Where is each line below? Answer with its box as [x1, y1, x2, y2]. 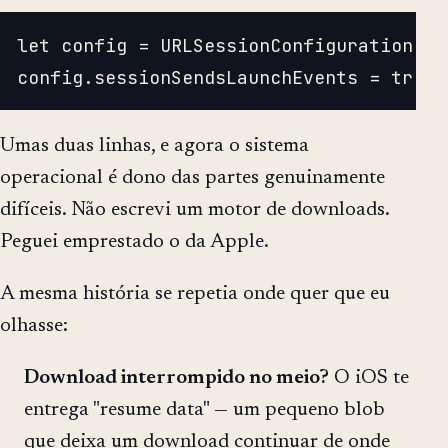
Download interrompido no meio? [24, 368, 329, 389]
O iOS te [329, 368, 409, 389]
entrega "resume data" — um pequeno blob [24, 400, 385, 421]
